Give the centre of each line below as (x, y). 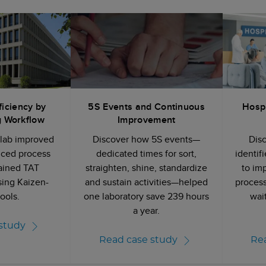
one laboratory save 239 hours (147, 197)
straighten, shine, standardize (147, 168)
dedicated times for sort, (147, 154)
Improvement (146, 120)
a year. (147, 211)
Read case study (138, 240)
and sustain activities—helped (147, 182)
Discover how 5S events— (147, 140)
